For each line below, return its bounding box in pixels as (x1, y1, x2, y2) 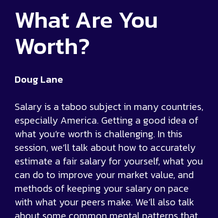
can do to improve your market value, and (15, 167, 194, 182)
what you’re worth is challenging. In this (15, 127, 182, 142)
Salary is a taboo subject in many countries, (15, 99, 203, 114)
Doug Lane (15, 72, 63, 87)
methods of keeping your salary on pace (15, 181, 189, 196)
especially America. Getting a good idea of (15, 113, 199, 128)
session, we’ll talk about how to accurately (15, 140, 196, 155)
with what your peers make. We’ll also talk (15, 195, 194, 210)
